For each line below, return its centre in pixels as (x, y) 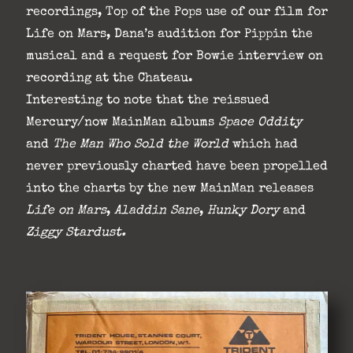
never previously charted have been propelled (176, 167)
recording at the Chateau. (109, 79)
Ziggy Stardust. (76, 234)
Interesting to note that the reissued (147, 101)
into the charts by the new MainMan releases (169, 190)
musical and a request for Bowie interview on (174, 57)
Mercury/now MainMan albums (122, 123)
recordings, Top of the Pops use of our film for (176, 13)
